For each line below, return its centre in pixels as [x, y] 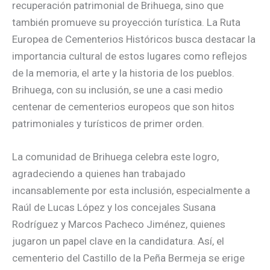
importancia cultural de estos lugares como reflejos [130, 56]
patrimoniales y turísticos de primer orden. [108, 123]
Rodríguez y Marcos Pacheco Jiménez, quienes [119, 224]
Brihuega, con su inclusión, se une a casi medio [118, 89]
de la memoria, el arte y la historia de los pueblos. [123, 73]
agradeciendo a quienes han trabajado [99, 173]
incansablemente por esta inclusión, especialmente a [131, 190]
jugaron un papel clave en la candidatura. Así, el [118, 241]
